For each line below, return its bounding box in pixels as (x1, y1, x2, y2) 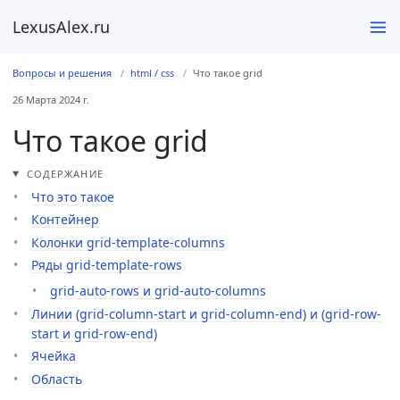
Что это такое (31, 187, 114, 205)
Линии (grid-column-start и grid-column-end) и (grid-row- (31, 304, 381, 322)
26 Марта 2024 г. (12, 92, 89, 106)
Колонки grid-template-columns (31, 233, 225, 251)
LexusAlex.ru (12, 16, 110, 37)
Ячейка (31, 347, 76, 364)
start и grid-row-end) (31, 324, 157, 342)
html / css (130, 66, 174, 79)
